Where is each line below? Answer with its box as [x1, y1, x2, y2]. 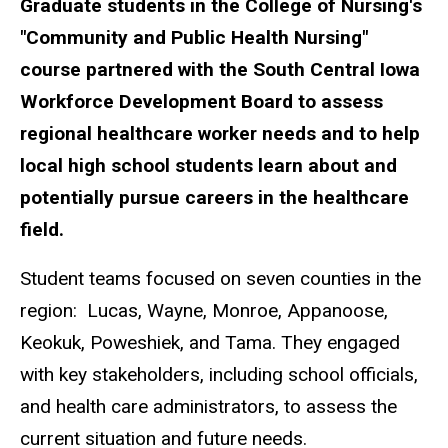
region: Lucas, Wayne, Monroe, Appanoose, [20, 298, 388, 322]
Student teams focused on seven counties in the [20, 266, 421, 290]
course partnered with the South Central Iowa [20, 57, 420, 81]
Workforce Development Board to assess [20, 89, 383, 113]
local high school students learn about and [20, 153, 397, 177]
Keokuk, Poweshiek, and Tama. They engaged [20, 330, 400, 354]
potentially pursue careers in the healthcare [20, 185, 409, 209]
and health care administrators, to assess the [20, 394, 397, 418]
